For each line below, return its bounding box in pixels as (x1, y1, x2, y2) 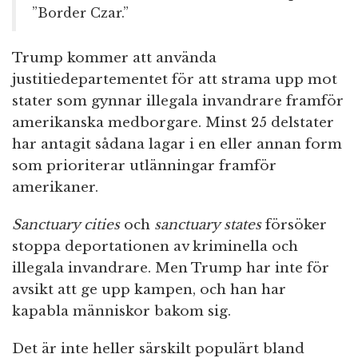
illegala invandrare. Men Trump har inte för (12, 260, 329, 277)
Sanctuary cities (12, 217, 120, 234)
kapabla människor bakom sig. (12, 303, 231, 320)
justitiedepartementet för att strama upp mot (12, 71, 337, 89)
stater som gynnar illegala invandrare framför (12, 93, 344, 110)
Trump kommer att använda (12, 50, 217, 67)
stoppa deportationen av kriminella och (12, 238, 298, 256)
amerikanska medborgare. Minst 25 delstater (12, 114, 334, 132)
